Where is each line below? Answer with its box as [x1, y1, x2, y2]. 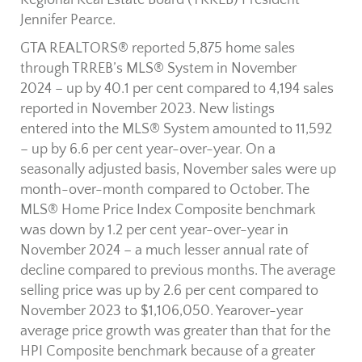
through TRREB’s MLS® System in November [20, 61, 297, 78]
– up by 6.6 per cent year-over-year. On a [20, 141, 276, 158]
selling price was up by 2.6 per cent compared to [20, 283, 318, 300]
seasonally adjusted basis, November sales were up [20, 162, 336, 179]
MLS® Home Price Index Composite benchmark [20, 202, 316, 219]
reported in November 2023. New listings [20, 101, 275, 118]
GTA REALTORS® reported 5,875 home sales [20, 40, 295, 57]
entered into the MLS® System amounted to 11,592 [20, 121, 332, 138]
